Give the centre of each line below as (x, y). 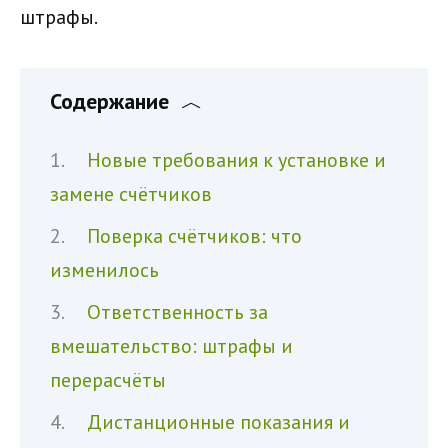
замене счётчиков (131, 194)
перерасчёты (108, 380)
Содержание (109, 101)
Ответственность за (177, 312)
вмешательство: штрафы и (171, 346)
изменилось (104, 270)
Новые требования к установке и (236, 160)
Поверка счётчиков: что (194, 236)
